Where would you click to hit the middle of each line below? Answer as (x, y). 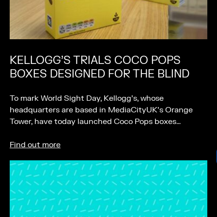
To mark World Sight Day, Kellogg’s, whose (87, 98)
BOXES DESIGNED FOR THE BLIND (100, 74)
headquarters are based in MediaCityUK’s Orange (101, 110)
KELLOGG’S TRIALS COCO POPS (95, 61)
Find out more (35, 145)
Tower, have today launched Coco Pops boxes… (95, 122)
